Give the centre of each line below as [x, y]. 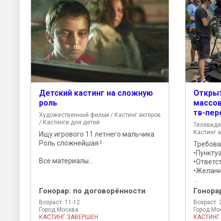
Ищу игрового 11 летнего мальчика [97, 134]
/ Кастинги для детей [69, 122]
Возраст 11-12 [59, 202]
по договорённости [109, 191]
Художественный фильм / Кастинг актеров [100, 115]
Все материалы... [66, 161]
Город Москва [59, 209]
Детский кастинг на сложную [96, 93]
